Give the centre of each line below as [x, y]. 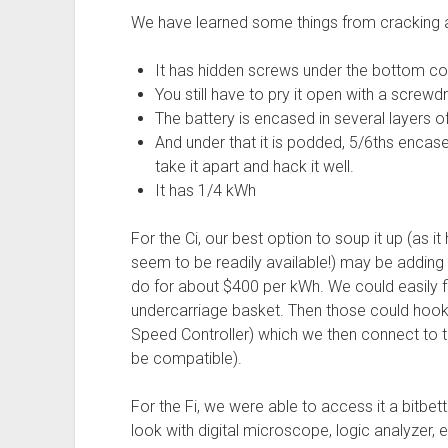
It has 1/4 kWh [205, 190]
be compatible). [186, 358]
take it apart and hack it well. [254, 166]
